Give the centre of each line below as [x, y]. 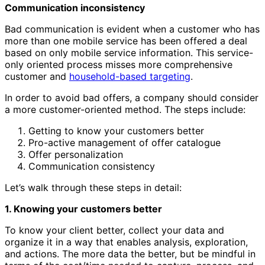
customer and [37, 76]
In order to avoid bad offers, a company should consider [132, 97]
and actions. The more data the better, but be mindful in [130, 253]
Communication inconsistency [75, 7]
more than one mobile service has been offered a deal [126, 41]
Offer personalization [76, 154]
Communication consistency [92, 166]
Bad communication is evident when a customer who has [132, 29]
